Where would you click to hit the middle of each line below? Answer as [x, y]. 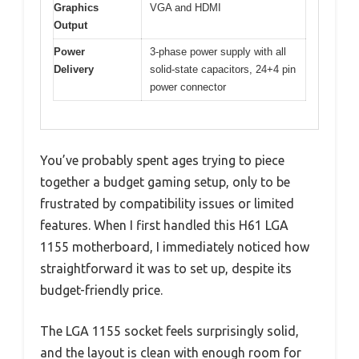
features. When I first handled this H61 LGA [164, 225]
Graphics [76, 8]
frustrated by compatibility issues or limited [167, 203]
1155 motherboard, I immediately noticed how [175, 246]
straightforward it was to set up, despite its [166, 268]
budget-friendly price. [101, 290]
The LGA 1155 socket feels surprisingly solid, [169, 331]
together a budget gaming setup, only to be [165, 182]
